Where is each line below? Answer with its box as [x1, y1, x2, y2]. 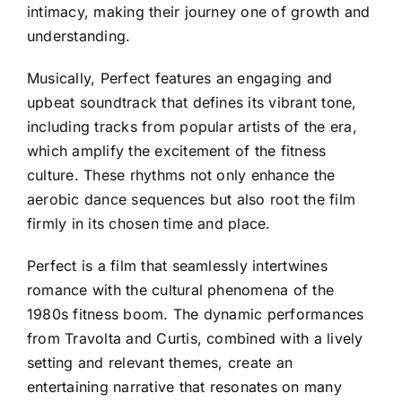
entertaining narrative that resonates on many [27, 378, 342, 397]
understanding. [27, 27, 131, 46]
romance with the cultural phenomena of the [27, 281, 335, 300]
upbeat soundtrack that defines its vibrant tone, [27, 93, 357, 112]
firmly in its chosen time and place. [27, 214, 271, 233]
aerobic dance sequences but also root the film [27, 190, 356, 209]
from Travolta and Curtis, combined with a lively [27, 329, 363, 348]
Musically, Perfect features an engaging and [27, 69, 333, 88]
